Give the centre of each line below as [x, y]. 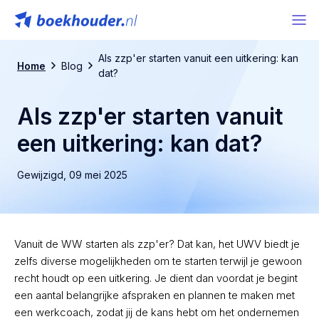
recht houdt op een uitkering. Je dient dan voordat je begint [156, 278]
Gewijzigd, [42, 175]
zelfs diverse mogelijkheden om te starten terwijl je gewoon [158, 261]
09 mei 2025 [98, 175]
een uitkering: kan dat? [140, 143]
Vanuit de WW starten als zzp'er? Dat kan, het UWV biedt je [157, 244]
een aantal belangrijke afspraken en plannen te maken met [155, 296]
